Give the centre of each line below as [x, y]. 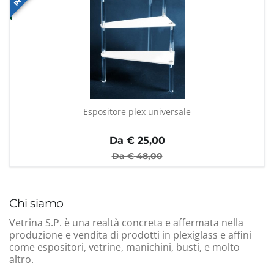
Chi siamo [36, 203]
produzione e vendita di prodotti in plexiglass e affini [130, 235]
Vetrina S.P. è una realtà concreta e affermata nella [126, 222]
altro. [21, 259]
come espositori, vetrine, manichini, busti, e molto [124, 247]
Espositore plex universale [137, 111]
